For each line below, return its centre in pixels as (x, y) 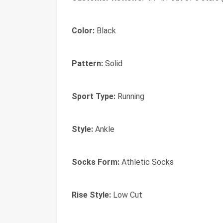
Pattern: (87, 63)
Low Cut (127, 195)
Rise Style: (91, 195)
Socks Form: (96, 162)
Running (130, 96)
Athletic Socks (147, 162)
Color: (83, 31)
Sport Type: (94, 96)
